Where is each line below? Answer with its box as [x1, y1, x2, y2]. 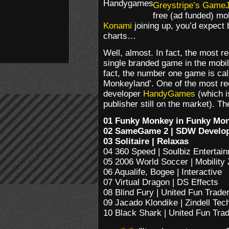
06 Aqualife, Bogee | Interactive [103, 167, 222, 177]
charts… [103, 31, 136, 41]
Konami [103, 20, 132, 31]
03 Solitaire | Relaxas [103, 136, 189, 146]
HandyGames [143, 88, 195, 99]
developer [103, 88, 143, 99]
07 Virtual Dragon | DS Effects [103, 177, 218, 187]
